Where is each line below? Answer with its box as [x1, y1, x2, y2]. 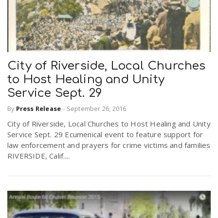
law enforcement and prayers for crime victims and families [7, 140, 211, 150]
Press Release [16, 104, 61, 113]
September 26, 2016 [66, 104, 127, 113]
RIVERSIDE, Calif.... [7, 151, 70, 161]
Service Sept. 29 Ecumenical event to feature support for [7, 129, 203, 140]
